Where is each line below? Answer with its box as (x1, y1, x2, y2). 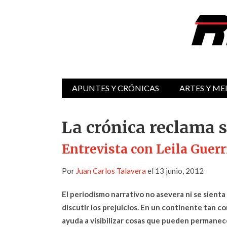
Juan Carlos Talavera (76, 166, 146, 175)
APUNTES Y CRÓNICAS (72, 83, 159, 93)
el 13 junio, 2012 (146, 166, 204, 175)
